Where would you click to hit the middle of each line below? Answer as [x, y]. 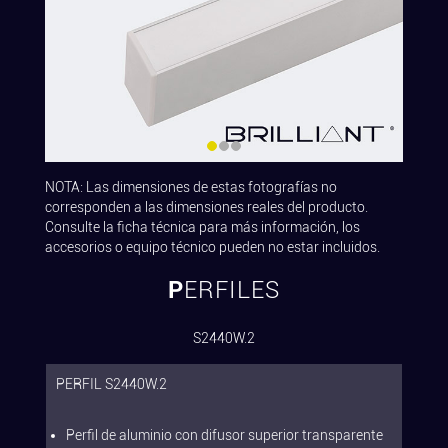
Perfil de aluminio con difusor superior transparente [224, 435]
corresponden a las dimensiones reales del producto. [206, 207]
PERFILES [232, 290]
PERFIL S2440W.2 [111, 384]
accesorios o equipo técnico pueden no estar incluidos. [212, 247]
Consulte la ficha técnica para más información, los [202, 227]
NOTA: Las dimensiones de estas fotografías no [191, 187]
